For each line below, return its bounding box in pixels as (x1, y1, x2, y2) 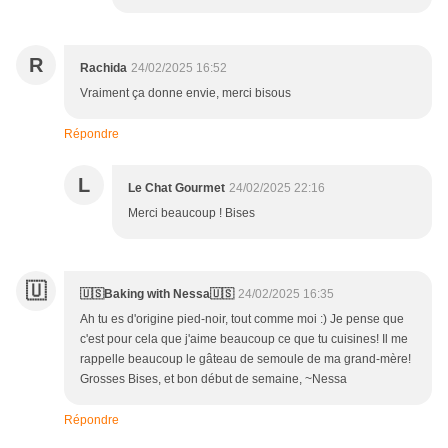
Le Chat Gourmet (128, 181, 225, 196)
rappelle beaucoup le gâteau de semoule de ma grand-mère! (80, 352, 411, 367)
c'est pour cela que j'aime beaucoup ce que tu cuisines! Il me (80, 332, 408, 347)
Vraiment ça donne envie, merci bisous (80, 86, 291, 101)
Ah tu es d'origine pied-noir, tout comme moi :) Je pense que (80, 312, 404, 327)
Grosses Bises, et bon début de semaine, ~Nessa (80, 372, 347, 387)
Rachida (80, 61, 127, 76)
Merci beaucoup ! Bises (128, 206, 255, 221)
